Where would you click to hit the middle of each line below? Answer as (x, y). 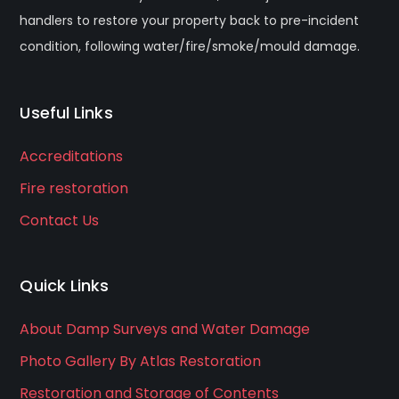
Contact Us (60, 221)
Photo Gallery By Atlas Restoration (141, 362)
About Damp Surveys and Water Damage (165, 330)
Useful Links (66, 113)
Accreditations (72, 157)
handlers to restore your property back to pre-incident (190, 21)
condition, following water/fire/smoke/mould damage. (190, 47)
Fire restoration (74, 189)
